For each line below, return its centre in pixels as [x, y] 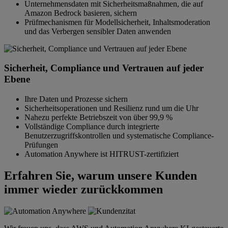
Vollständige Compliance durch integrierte [92, 126]
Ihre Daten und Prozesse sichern [76, 99]
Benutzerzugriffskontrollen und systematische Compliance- [119, 136]
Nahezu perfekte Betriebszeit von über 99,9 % [98, 117]
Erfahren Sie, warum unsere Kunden [101, 175]
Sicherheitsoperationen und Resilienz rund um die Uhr [111, 108]
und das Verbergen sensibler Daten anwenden [98, 31]
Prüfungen [41, 145]
